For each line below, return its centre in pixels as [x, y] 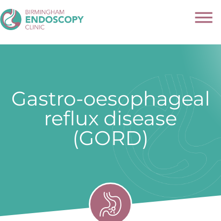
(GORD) [110, 138]
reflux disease [110, 118]
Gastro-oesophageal [110, 98]
